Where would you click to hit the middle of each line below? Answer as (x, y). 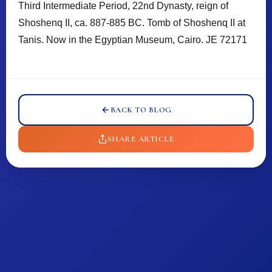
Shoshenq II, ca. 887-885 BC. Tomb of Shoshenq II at (132, 22)
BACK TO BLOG (141, 110)
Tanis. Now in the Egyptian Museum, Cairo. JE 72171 (133, 39)
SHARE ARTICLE (141, 139)
